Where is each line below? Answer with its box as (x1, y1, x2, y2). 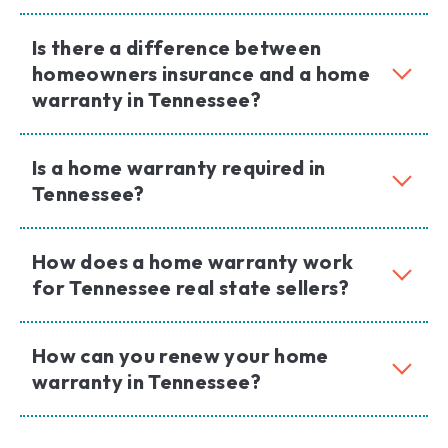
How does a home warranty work (32, 249, 354, 275)
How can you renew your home (32, 343, 329, 369)
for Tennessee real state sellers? (32, 275, 349, 301)
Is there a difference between (32, 35, 322, 61)
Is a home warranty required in (32, 155, 326, 181)
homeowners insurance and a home (32, 61, 371, 87)
